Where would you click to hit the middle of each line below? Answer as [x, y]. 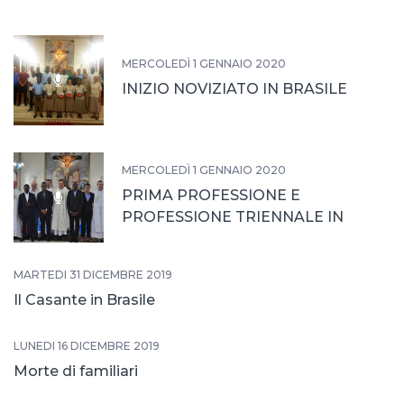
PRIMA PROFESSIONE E [211, 195]
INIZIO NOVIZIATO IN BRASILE [234, 88]
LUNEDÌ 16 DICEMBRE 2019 [87, 345]
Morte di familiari [76, 371]
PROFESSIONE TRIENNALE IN [233, 216]
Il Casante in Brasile [84, 299]
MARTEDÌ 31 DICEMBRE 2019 [93, 274]
